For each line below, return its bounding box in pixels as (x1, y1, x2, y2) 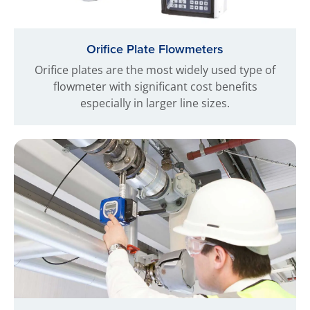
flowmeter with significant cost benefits (53, 79, 257, 94)
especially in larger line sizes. (80, 95, 230, 111)
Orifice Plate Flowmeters (86, 40, 224, 57)
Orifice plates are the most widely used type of (35, 62, 275, 77)
